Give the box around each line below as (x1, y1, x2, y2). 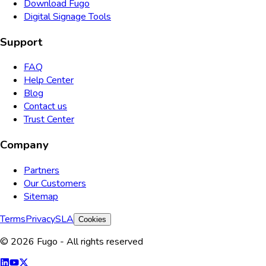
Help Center (24, 74, 74, 87)
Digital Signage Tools (24, 9, 111, 23)
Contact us (24, 100, 67, 113)
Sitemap (24, 189, 58, 203)
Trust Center (24, 113, 74, 126)
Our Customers (24, 176, 86, 190)
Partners (24, 163, 59, 177)
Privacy (26, 212, 55, 226)
